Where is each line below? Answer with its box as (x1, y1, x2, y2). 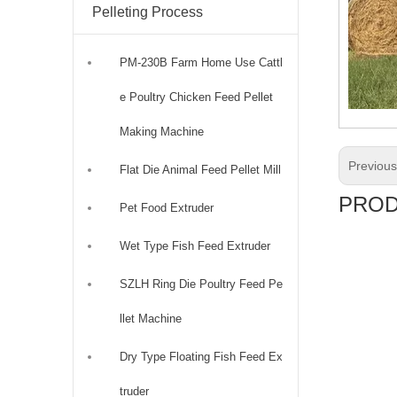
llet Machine (120, 311, 182, 325)
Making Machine (120, 124, 204, 138)
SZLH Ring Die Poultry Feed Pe (120, 276, 283, 291)
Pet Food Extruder (120, 200, 214, 214)
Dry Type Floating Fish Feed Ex (120, 349, 283, 363)
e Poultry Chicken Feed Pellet (120, 90, 273, 104)
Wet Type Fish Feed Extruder (120, 238, 270, 253)
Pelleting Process (92, 4, 203, 19)
